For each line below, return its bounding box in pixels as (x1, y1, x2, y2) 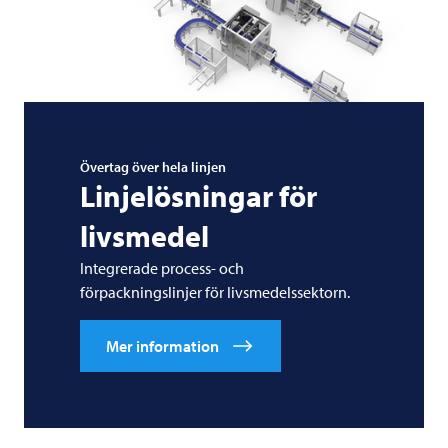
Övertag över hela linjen (80, 158, 226, 177)
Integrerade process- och (80, 258, 244, 279)
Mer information (106, 336, 219, 357)
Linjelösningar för (80, 177, 317, 216)
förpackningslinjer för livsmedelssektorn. (80, 282, 350, 303)
